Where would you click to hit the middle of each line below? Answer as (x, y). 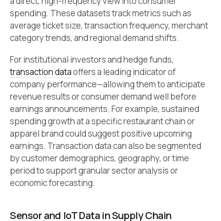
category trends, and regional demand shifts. (94, 38)
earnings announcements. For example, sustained (105, 109)
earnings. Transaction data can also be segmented (106, 146)
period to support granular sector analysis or (94, 170)
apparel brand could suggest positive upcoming (101, 133)
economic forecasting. (53, 183)
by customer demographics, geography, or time (99, 158)
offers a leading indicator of (124, 72)
